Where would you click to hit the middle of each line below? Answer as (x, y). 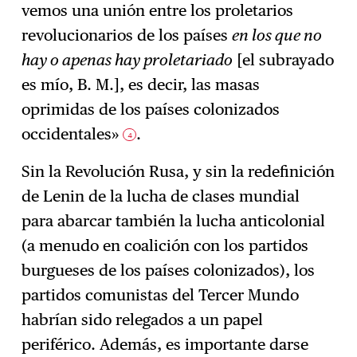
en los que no (277, 35)
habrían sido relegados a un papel (143, 320)
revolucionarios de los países (127, 35)
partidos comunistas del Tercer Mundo (161, 295)
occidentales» (73, 134)
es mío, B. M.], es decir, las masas (141, 85)
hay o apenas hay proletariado (127, 60)
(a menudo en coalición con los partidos (165, 246)
